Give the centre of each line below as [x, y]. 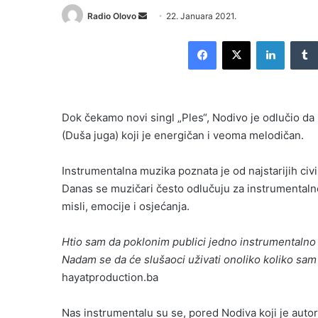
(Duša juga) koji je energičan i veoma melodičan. [183, 136]
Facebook [237, 41]
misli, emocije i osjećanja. [126, 207]
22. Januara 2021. [201, 16]
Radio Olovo [112, 16]
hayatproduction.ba [110, 278]
